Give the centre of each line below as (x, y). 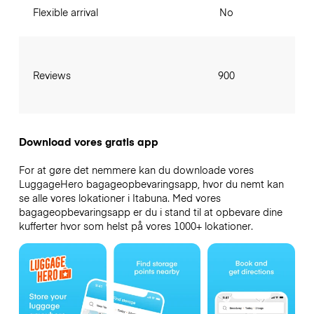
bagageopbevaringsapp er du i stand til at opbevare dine (150, 212)
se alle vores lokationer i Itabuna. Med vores (120, 198)
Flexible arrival (65, 12)
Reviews (52, 75)
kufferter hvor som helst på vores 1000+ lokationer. (136, 226)
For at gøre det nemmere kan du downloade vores (136, 170)
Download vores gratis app (88, 142)
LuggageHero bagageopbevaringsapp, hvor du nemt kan (151, 184)
